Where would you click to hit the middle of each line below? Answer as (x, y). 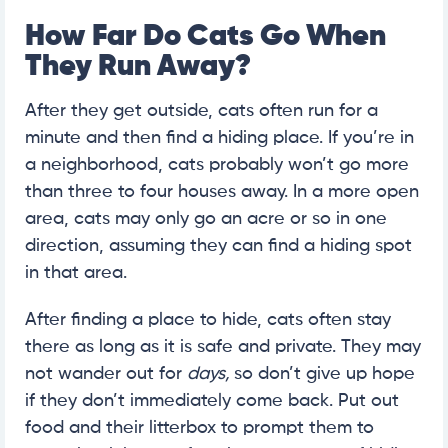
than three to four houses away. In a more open (222, 192)
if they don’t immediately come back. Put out (212, 401)
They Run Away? (138, 67)
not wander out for (106, 374)
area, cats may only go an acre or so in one (206, 219)
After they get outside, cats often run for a (201, 111)
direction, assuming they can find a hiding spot (218, 246)
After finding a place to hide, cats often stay (208, 320)
